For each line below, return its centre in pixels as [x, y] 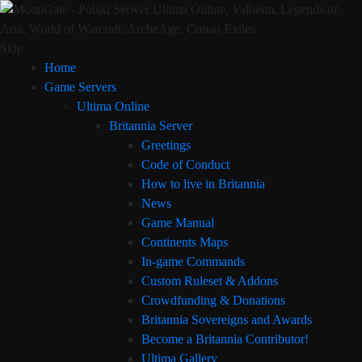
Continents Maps [185, 242]
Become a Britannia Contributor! [225, 339]
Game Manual [178, 223]
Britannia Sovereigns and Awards [227, 320]
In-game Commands [193, 261]
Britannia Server [151, 126]
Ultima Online [113, 106]
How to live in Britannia [203, 184]
